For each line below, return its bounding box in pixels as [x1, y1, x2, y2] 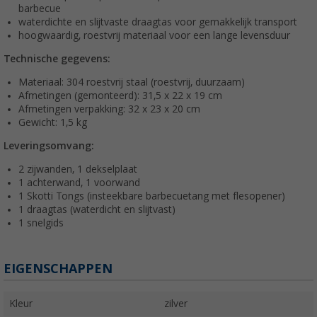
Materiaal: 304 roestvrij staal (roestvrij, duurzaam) [18, 76, 245, 88]
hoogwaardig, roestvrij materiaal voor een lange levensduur [18, 30, 290, 42]
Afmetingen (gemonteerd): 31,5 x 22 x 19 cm [18, 90, 222, 102]
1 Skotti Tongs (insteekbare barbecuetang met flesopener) [18, 190, 285, 202]
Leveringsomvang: [4, 140, 94, 152]
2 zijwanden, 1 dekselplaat [18, 163, 137, 175]
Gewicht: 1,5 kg [18, 117, 87, 129]
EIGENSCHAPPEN [4, 261, 113, 277]
